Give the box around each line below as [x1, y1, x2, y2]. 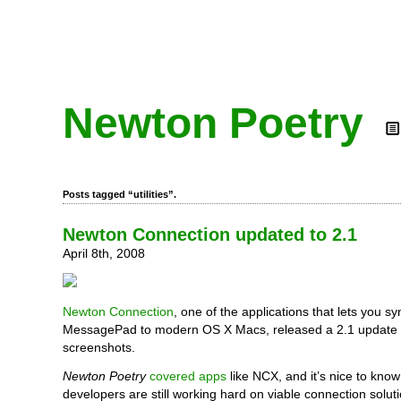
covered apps [149, 369, 226, 383]
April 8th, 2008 [63, 246, 145, 260]
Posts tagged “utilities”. [63, 189, 176, 200]
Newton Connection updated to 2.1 [63, 225, 357, 244]
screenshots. [63, 340, 135, 354]
